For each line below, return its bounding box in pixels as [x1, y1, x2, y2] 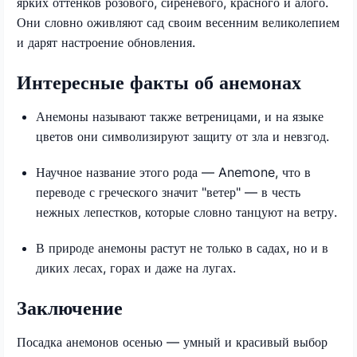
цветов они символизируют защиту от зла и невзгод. [36, 127, 329, 144]
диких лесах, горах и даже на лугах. [36, 259, 236, 276]
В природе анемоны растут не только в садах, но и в [36, 239, 328, 256]
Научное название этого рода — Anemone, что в [36, 163, 311, 180]
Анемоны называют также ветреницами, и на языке [36, 108, 324, 124]
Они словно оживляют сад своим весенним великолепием [17, 14, 339, 30]
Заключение [17, 296, 123, 320]
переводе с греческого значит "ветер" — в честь [36, 183, 300, 200]
